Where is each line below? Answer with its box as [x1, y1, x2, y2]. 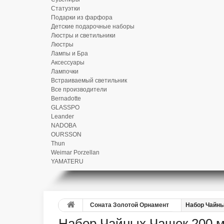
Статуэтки [51, 5, 80, 12]
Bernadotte [51, 95, 81, 102]
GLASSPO [51, 104, 79, 111]
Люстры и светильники [51, 32, 115, 39]
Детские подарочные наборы [51, 23, 134, 30]
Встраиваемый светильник [51, 77, 127, 84]
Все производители [51, 86, 107, 93]
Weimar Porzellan [51, 149, 99, 156]
